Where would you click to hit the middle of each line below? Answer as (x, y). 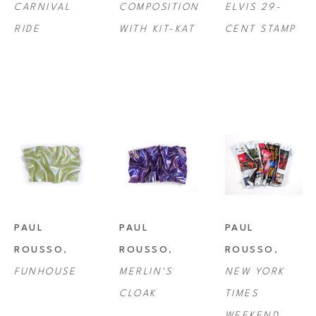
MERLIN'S (146, 272)
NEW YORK (255, 272)
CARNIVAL (42, 7)
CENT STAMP (260, 29)
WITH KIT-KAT (157, 29)
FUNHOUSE (45, 272)
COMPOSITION (159, 7)
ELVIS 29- (253, 7)
